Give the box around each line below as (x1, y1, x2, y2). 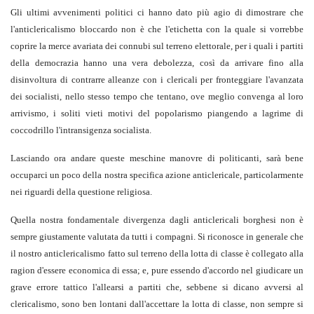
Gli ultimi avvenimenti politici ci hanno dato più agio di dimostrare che (11, 7, 303, 18)
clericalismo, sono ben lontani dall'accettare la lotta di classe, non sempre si (11, 299, 303, 310)
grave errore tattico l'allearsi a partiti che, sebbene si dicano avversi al (11, 282, 303, 293)
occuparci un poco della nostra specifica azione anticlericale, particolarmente (11, 170, 303, 181)
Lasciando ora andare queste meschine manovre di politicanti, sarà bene (11, 153, 303, 164)
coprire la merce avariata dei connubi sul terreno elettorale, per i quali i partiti (11, 41, 303, 52)
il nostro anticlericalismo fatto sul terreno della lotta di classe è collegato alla (11, 248, 303, 259)
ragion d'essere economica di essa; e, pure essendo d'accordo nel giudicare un (11, 265, 303, 276)
